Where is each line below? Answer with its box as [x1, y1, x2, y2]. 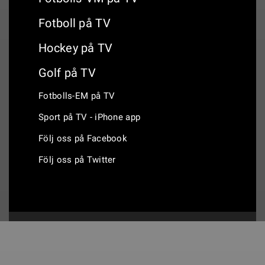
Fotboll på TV [38, 16, 111, 30]
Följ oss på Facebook [38, 133, 127, 144]
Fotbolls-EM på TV [38, 91, 115, 101]
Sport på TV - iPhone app [38, 112, 141, 122]
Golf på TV [38, 66, 96, 80]
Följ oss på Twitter [38, 154, 116, 165]
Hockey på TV [38, 41, 113, 55]
